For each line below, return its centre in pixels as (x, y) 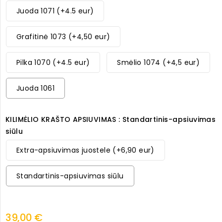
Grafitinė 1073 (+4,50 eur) (63, 37)
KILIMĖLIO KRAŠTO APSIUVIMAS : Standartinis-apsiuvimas (111, 120)
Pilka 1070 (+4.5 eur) (53, 63)
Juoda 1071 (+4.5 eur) (55, 11)
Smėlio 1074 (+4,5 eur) (159, 63)
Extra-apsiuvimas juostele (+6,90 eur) (85, 150)
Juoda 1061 (35, 88)
